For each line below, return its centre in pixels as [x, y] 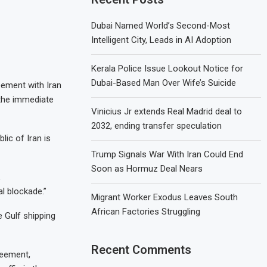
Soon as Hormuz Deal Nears [147, 168]
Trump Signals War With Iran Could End [167, 154]
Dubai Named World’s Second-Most [161, 25]
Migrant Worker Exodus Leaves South [165, 197]
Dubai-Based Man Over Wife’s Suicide [164, 83]
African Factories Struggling [146, 211]
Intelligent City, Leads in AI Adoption [162, 40]
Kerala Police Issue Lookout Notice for [167, 68]
